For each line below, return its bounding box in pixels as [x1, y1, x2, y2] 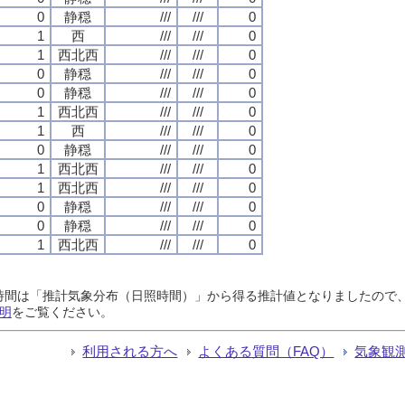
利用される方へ [82, 343, 178, 359]
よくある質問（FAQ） [198, 343, 334, 359]
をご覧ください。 [11, 304, 113, 319]
